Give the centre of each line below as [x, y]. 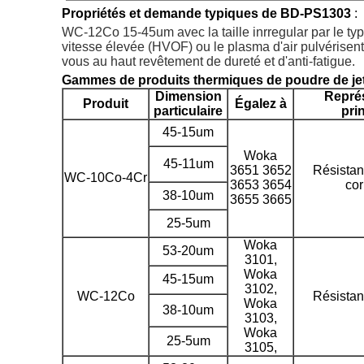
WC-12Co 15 [100, 32]
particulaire [188, 111]
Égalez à [260, 104]
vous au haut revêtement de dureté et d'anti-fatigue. [208, 61]
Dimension [188, 96]
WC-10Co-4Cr [106, 178]
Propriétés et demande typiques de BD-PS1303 [206, 13]
